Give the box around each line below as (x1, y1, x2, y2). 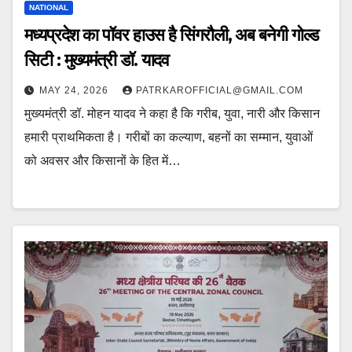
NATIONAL (29, 2, 68, 12)
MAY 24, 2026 (39, 84, 112, 96)
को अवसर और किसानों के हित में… (24, 153, 181, 167)
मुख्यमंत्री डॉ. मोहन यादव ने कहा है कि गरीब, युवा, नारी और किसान (24, 106, 320, 120)
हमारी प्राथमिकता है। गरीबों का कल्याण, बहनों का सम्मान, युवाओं (24, 130, 313, 144)
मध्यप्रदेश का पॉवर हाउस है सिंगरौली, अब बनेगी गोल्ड (24, 24, 319, 46)
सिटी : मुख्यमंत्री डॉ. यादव (24, 49, 170, 71)
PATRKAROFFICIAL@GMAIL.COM (136, 84, 303, 96)
